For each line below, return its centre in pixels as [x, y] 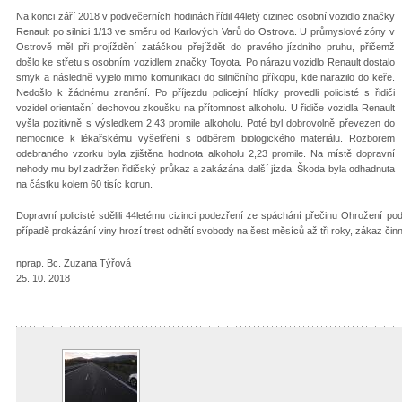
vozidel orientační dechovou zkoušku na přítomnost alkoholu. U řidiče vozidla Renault [205, 107]
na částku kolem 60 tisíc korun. [84, 184]
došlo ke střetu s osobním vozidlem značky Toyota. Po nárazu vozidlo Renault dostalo [205, 61]
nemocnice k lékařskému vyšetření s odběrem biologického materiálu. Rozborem [205, 138]
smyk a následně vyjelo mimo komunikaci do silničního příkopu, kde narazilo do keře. [205, 77]
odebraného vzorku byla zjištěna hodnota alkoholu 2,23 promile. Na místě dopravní [205, 153]
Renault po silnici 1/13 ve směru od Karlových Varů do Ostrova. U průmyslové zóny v [205, 31]
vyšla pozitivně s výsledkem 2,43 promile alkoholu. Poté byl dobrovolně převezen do [205, 122]
